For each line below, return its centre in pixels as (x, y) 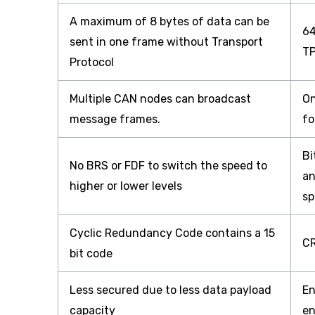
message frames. (115, 120)
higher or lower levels (126, 186)
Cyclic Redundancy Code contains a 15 (172, 233)
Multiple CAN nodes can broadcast (160, 99)
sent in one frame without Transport (166, 42)
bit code (91, 254)
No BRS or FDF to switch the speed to (168, 166)
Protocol (92, 63)
